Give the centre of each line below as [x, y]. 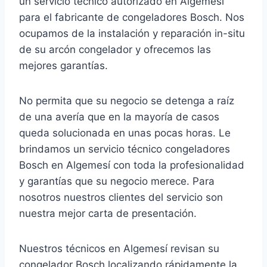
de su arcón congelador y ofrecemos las [115, 50]
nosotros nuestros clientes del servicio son [121, 198]
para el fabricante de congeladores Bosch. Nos [132, 18]
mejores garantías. [63, 66]
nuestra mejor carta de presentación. [108, 214]
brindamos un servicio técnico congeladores [125, 149]
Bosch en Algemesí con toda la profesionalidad [132, 165]
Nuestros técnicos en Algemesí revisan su [119, 249]
